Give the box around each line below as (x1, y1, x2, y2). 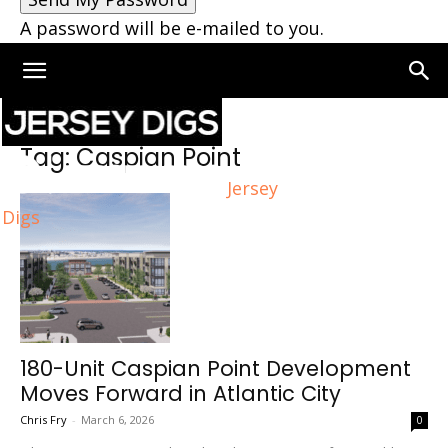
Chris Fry (20, 412, 67, 427)
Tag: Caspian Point (20, 141, 241, 174)
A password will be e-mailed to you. (20, 16, 324, 40)
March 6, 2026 (81, 412, 154, 427)
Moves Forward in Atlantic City (20, 379, 341, 408)
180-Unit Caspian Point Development (20, 354, 411, 383)
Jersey (227, 175, 278, 200)
